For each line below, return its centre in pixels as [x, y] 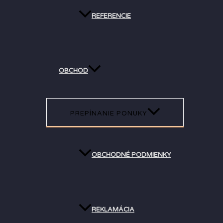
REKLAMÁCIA [113, 210]
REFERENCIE [111, 16]
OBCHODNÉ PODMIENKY [131, 155]
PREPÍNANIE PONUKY [109, 114]
